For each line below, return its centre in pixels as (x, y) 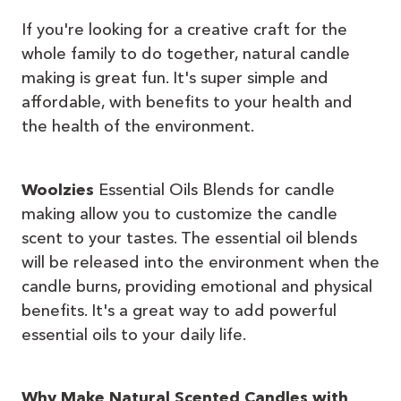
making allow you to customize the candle (179, 213)
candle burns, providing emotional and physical (197, 286)
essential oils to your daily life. (134, 334)
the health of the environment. (138, 126)
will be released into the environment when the (200, 262)
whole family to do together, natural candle (186, 53)
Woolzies (58, 189)
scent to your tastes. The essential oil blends (189, 238)
